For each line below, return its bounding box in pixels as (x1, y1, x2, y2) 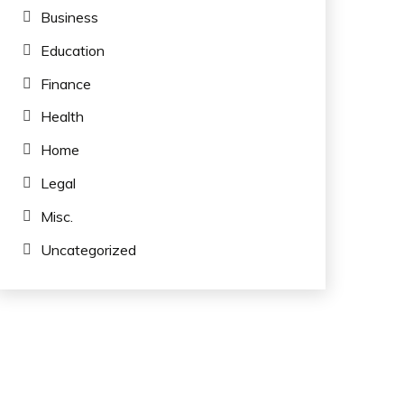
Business (40, 7, 98, 26)
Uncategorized (40, 240, 136, 259)
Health (40, 107, 84, 126)
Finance (40, 74, 91, 93)
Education (40, 41, 105, 60)
